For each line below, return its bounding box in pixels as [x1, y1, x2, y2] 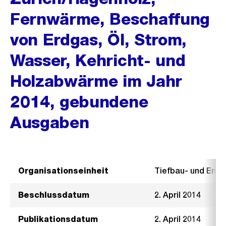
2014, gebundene [10, 92, 148, 111]
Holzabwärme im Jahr [10, 72, 182, 90]
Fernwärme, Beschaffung [10, 10, 210, 28]
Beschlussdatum [18, 190, 89, 200]
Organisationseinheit [18, 166, 108, 176]
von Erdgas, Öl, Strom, [10, 30, 187, 49]
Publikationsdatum [18, 214, 98, 224]
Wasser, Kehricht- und [10, 51, 186, 70]
